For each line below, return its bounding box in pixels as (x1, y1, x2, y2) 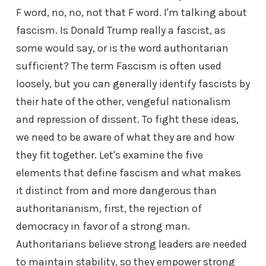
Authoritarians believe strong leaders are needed (16, 237, 247, 251)
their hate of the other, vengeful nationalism (16, 95, 231, 109)
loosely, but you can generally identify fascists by (16, 77, 250, 91)
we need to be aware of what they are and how (16, 131, 235, 144)
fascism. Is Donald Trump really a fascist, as (16, 24, 226, 37)
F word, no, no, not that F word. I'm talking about (16, 6, 247, 20)
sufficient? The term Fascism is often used (16, 59, 221, 73)
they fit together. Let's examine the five (16, 148, 203, 162)
